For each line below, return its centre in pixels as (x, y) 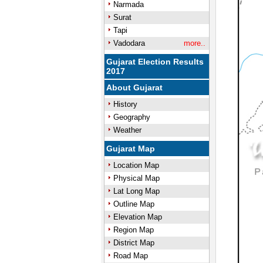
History (125, 104)
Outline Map (134, 204)
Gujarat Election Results (155, 62)
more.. (194, 43)
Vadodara (129, 43)
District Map (134, 243)
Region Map (133, 230)
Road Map (130, 256)
